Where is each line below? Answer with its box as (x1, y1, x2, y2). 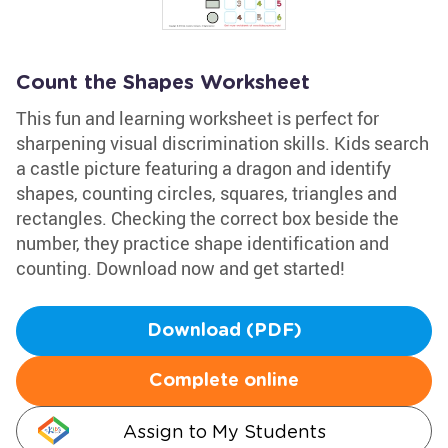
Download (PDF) (146, 322, 302, 340)
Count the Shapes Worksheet (16, 73, 310, 93)
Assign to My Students (122, 421, 326, 442)
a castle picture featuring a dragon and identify (16, 156, 391, 180)
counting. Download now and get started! (16, 256, 345, 280)
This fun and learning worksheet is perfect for (16, 106, 379, 130)
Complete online (149, 372, 299, 390)
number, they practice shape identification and (16, 231, 389, 255)
